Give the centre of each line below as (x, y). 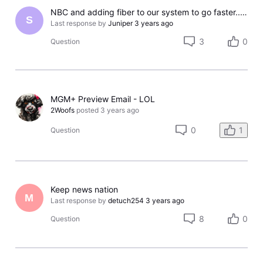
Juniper (121, 23)
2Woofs (63, 110)
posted (88, 110)
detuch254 (126, 201)
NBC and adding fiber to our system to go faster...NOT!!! (244, 12)
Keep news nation (85, 190)
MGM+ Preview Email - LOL (103, 99)
